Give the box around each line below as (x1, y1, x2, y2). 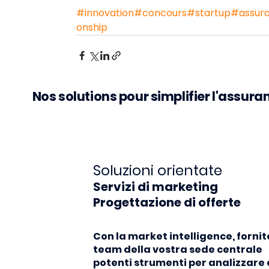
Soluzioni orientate (92, 160, 222, 180)
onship (76, 20, 107, 35)
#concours (133, 6, 187, 20)
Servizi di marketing (92, 178, 218, 195)
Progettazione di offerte (92, 193, 241, 211)
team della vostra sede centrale (92, 243, 262, 257)
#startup (186, 6, 231, 20)
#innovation (76, 6, 134, 20)
